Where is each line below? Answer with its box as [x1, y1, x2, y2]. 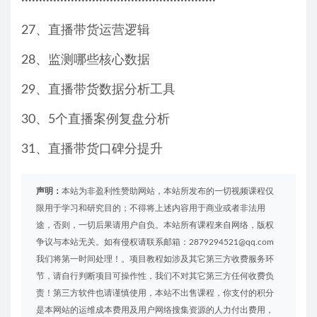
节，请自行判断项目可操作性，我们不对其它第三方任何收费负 [36, 272, 274, 281]
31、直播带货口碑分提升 [21, 143, 163, 156]
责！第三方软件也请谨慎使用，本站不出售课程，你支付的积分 [36, 289, 274, 298]
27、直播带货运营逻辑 [21, 24, 150, 38]
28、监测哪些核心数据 [21, 54, 150, 67]
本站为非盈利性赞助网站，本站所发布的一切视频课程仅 [62, 187, 274, 196]
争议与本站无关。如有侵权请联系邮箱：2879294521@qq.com [36, 238, 274, 247]
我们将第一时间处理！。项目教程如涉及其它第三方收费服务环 [36, 255, 274, 264]
